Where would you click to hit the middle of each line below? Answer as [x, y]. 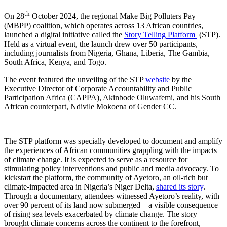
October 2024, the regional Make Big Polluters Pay [113, 16]
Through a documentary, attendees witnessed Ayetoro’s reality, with [112, 196]
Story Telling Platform [161, 34]
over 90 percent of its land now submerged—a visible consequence [111, 205]
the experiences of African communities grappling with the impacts [110, 150]
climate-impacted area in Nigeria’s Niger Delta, [80, 186]
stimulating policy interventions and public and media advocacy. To [111, 168]
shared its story [180, 186]
